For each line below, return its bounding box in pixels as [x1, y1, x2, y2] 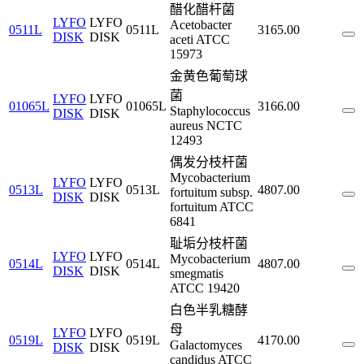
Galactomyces [170, 338, 242, 352]
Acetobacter [170, 18, 232, 32]
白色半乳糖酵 [170, 303, 248, 317]
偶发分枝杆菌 [170, 155, 248, 169]
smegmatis [170, 266, 223, 280]
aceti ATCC [170, 32, 230, 46]
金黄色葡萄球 [170, 69, 248, 83]
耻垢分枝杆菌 [170, 236, 248, 250]
